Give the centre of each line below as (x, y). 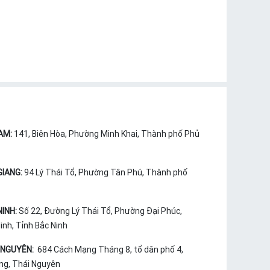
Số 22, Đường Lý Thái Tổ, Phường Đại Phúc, (100, 211)
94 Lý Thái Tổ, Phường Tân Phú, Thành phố (105, 173)
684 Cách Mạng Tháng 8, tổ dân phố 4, (109, 250)
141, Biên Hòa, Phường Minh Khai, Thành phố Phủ (105, 134)
